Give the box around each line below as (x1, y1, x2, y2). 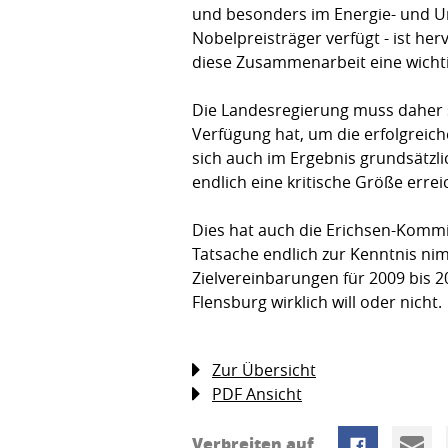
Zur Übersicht (212, 359, 316, 382)
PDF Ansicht (212, 383, 302, 406)
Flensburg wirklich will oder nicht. (192, 291, 442, 314)
